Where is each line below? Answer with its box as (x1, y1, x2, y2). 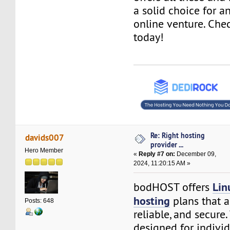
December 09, (175, 150, 217, 158)
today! (133, 30, 164, 44)
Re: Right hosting (150, 130, 205, 141)
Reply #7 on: (139, 150, 176, 158)
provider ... (150, 140, 184, 150)
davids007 (25, 131, 64, 143)
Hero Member (25, 146, 64, 154)
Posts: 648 (25, 197, 54, 205)
